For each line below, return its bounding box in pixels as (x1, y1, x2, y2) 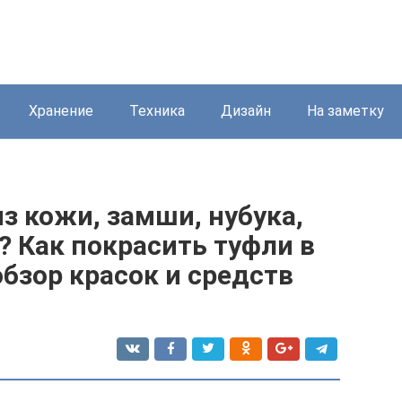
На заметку (307, 102, 384, 119)
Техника (129, 102, 185, 119)
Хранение (29, 102, 93, 119)
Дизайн (221, 102, 271, 119)
